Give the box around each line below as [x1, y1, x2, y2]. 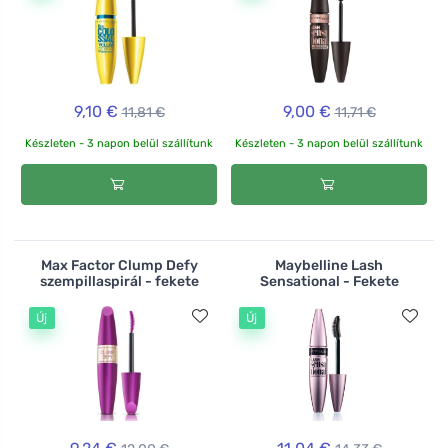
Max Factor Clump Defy [40, 257, 198, 275]
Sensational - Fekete [259, 273, 399, 291]
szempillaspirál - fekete [39, 273, 199, 291]
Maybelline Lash [275, 257, 383, 275]
